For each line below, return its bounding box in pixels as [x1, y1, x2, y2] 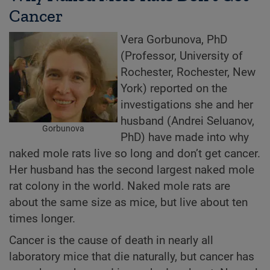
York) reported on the [121, 81, 227, 95]
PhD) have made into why [121, 130, 249, 144]
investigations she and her [121, 98, 253, 111]
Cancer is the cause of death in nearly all [9, 234, 213, 248]
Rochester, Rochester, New [121, 65, 256, 79]
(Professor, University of [121, 49, 243, 63]
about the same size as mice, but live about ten [9, 195, 248, 209]
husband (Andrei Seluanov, [121, 114, 254, 128]
